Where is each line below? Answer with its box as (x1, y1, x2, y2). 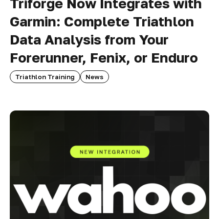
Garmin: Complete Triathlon (10, 13, 194, 29)
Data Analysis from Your (10, 31, 169, 47)
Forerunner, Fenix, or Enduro (10, 49, 198, 66)
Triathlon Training (15, 72, 75, 81)
